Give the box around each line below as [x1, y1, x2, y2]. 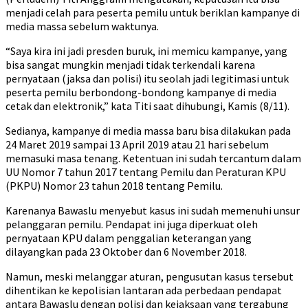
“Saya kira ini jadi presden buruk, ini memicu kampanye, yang [5, 44, 287, 58]
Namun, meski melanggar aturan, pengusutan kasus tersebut [5, 269, 294, 283]
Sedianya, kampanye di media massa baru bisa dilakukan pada [5, 124, 291, 137]
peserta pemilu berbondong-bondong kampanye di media [5, 85, 276, 99]
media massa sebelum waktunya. [5, 19, 159, 33]
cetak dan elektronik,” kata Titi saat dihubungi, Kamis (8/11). [5, 99, 289, 113]
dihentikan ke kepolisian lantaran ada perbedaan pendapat [5, 283, 282, 297]
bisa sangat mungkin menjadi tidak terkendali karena [5, 58, 255, 71]
